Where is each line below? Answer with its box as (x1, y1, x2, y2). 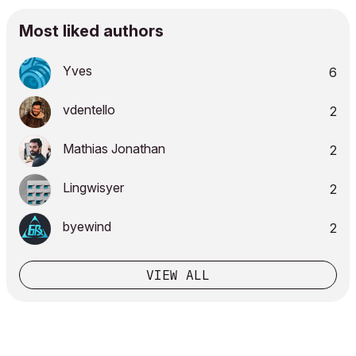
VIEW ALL (146, 267, 210, 283)
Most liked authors (19, 21, 164, 41)
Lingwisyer (63, 180, 124, 195)
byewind (63, 219, 111, 234)
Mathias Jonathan (63, 141, 165, 157)
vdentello (63, 102, 115, 118)
